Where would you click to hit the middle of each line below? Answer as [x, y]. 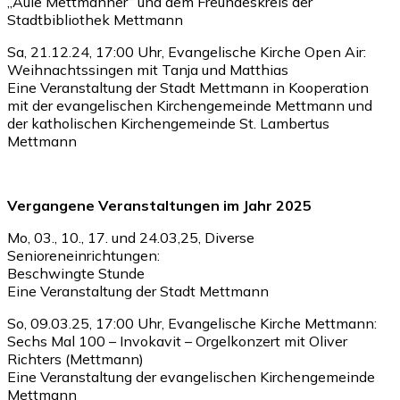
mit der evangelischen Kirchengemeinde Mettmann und [190, 105]
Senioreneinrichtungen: [83, 255]
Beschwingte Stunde [76, 273]
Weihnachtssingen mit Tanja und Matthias [148, 69]
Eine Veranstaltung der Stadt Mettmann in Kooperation [188, 87]
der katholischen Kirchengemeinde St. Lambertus [168, 123]
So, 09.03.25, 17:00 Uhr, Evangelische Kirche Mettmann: [192, 323]
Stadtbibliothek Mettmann [95, 19]
